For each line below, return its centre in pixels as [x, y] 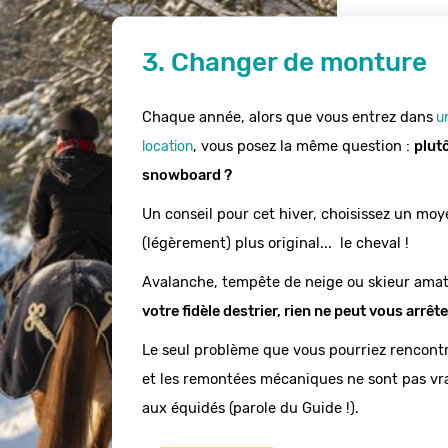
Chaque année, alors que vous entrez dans [287, 116]
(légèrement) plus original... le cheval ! [275, 242]
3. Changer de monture [284, 62]
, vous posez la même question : [303, 145]
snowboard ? [186, 174]
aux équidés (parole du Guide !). [250, 407]
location [167, 146]
